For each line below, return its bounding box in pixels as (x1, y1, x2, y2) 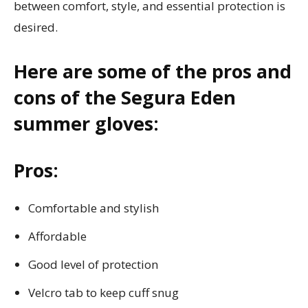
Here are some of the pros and (14, 58, 291, 84)
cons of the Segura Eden (14, 84, 236, 110)
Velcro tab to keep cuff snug (28, 284, 179, 300)
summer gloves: (14, 110, 159, 136)
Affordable (28, 228, 87, 244)
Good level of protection (28, 256, 158, 272)
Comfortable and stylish (28, 199, 159, 216)
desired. (14, 19, 58, 35)
